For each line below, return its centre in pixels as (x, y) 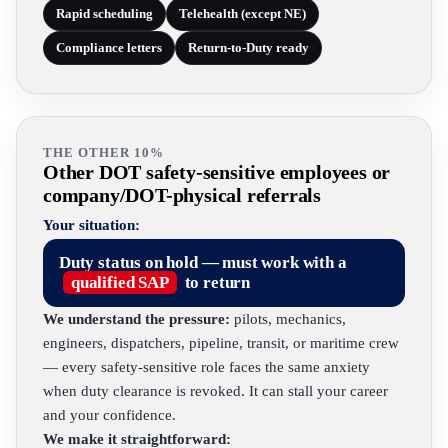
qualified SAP (120, 282)
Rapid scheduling (104, 13)
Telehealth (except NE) (242, 13)
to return (215, 282)
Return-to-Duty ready (248, 47)
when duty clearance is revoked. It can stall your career (215, 391)
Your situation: (91, 225)
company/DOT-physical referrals (182, 195)
